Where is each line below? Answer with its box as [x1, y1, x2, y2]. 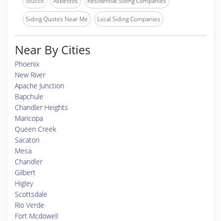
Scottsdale [15, 189, 47, 199]
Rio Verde [15, 200, 44, 210]
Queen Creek [15, 124, 56, 134]
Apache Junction [15, 81, 64, 90]
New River [15, 70, 45, 79]
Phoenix [15, 59, 39, 69]
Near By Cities [15, 41, 90, 58]
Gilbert [15, 168, 36, 177]
